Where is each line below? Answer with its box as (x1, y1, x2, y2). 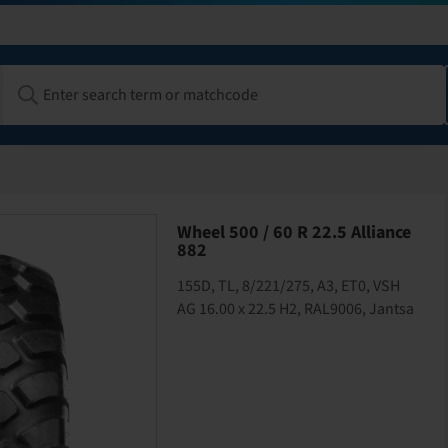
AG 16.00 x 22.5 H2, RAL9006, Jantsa (177, 298, 415, 320)
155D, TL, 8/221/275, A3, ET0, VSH (177, 275, 401, 297)
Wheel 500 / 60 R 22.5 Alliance (177, 220, 412, 245)
